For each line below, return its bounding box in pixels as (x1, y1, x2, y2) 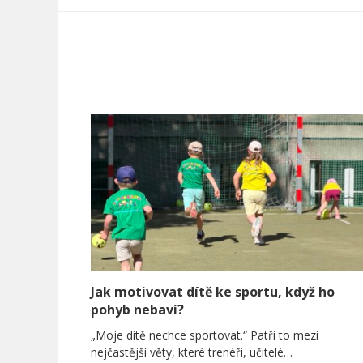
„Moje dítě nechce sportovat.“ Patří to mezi (91, 327, 318, 344)
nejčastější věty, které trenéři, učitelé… (91, 344, 293, 361)
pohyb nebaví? (91, 301, 184, 319)
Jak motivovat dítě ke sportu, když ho (91, 283, 335, 301)
